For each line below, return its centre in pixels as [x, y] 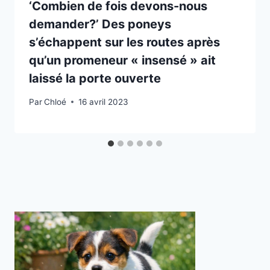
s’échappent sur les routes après [124, 42]
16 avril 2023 [104, 102]
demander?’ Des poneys [100, 24]
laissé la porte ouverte [95, 79]
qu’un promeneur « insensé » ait [122, 61]
